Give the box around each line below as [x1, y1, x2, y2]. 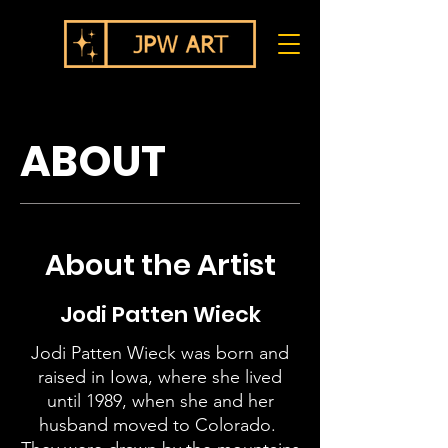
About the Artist [44, 245, 276, 285]
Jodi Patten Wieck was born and [31, 342, 289, 364]
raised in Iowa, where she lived [38, 366, 282, 388]
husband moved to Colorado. [39, 414, 281, 436]
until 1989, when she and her [46, 390, 274, 412]
